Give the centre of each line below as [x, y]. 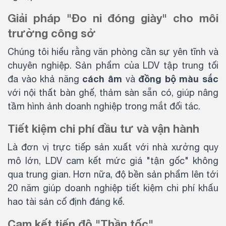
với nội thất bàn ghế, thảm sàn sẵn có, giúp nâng [113, 92]
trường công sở [52, 33]
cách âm [102, 78]
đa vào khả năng [45, 79]
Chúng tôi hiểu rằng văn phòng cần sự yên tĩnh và [113, 51]
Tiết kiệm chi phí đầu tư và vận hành [103, 128]
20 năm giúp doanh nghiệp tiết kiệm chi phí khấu [113, 188]
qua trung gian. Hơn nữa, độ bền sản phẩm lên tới [113, 174]
